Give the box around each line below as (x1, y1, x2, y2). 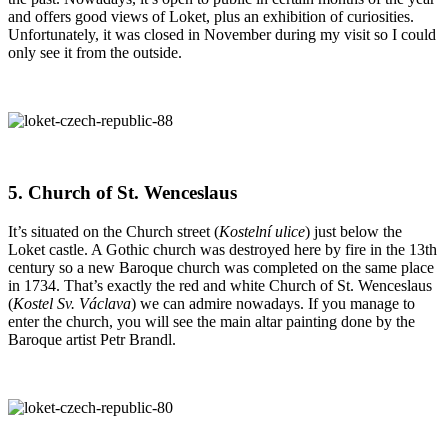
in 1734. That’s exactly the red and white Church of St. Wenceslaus (8, 277, 432, 295)
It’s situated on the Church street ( (8, 223, 219, 241)
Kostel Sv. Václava (13, 295, 131, 313)
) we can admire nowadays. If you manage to (131, 295, 415, 313)
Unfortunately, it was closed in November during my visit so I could (8, 25, 436, 43)
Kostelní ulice (219, 223, 305, 241)
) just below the (305, 223, 402, 241)
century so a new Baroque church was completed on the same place (8, 259, 434, 277)
